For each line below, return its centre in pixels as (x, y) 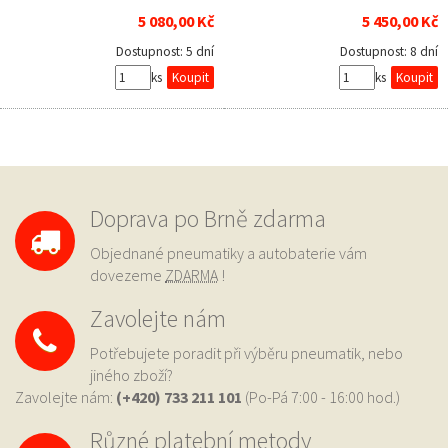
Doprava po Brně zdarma (208, 219)
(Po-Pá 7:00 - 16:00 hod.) (322, 397)
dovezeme (127, 275)
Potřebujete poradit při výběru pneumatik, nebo (246, 353)
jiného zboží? (131, 375)
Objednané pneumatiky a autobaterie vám (228, 253)
